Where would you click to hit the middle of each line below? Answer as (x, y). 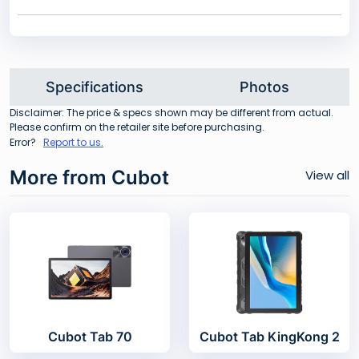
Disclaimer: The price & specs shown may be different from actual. (171, 112)
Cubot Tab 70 (90, 336)
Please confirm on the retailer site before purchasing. (137, 127)
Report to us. (73, 142)
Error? (24, 142)
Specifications (95, 87)
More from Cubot (89, 177)
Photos (264, 87)
